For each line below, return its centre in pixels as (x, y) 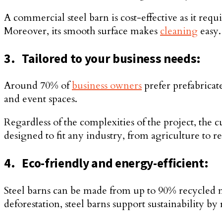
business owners (107, 86)
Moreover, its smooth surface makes (82, 31)
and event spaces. (41, 99)
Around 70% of (38, 86)
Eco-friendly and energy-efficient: (115, 163)
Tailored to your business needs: (111, 58)
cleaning (179, 31)
